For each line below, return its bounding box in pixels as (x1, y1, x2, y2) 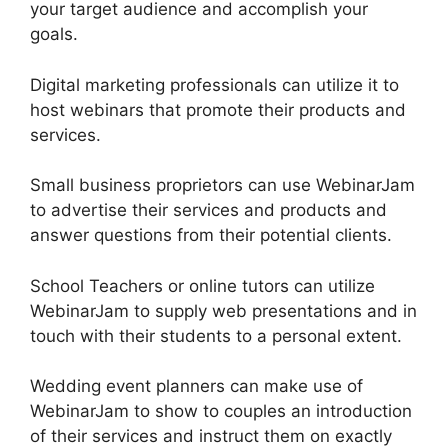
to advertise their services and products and (30, 200, 387, 221)
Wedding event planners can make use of (30, 376, 363, 397)
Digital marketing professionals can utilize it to (30, 74, 399, 95)
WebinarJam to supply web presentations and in (30, 300, 417, 321)
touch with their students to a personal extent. (30, 325, 402, 346)
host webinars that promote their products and (30, 99, 406, 120)
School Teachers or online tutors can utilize (30, 275, 375, 296)
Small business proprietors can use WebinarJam (30, 175, 415, 196)
